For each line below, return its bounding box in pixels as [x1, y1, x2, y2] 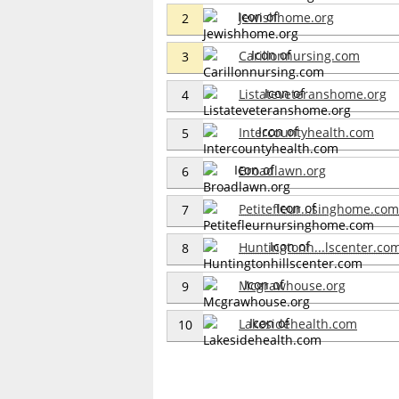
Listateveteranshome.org [239, 85, 387, 102]
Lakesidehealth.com [239, 314, 357, 332]
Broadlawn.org [239, 161, 326, 179]
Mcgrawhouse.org [239, 276, 346, 294]
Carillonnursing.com [239, 46, 360, 64]
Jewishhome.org [239, 8, 334, 26]
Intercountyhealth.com [239, 123, 374, 141]
